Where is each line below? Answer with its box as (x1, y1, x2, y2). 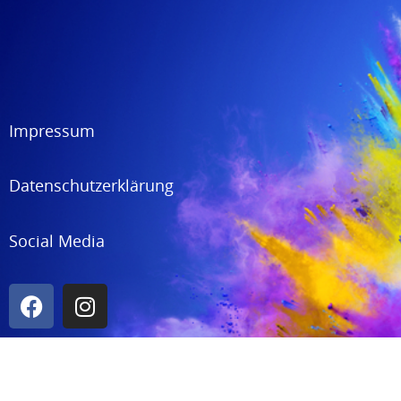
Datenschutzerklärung (9, 175, 174, 197)
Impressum (9, 120, 95, 141)
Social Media (9, 229, 105, 252)
